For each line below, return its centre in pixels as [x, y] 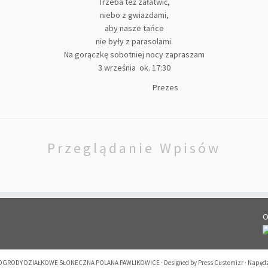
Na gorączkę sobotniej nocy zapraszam [134, 54]
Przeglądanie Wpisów [134, 148]
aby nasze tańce [134, 28]
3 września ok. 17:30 [134, 68]
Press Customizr [221, 263]
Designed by [180, 263]
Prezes [134, 87]
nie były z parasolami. [134, 41]
